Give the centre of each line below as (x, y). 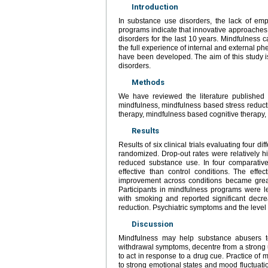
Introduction (155, 7)
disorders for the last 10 (158, 39)
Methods (148, 82)
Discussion (153, 224)
